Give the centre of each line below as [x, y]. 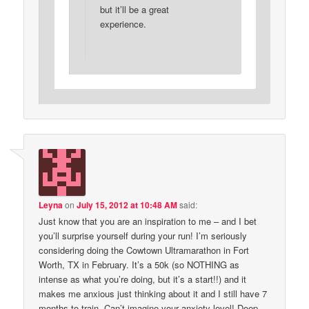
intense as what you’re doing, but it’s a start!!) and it [143, 279]
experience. [123, 23]
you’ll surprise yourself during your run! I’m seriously [143, 235]
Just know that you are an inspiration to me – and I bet [148, 221]
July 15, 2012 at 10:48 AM [127, 205]
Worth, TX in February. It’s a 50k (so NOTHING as [139, 264]
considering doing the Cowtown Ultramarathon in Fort [144, 250]
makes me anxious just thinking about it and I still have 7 [153, 293]
